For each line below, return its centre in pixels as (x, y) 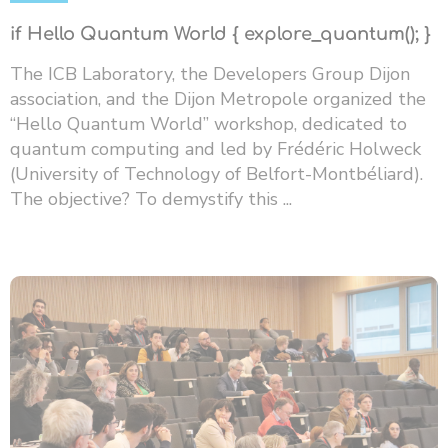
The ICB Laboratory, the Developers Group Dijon (210, 73)
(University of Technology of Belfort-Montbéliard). (216, 173)
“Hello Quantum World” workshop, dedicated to (208, 123)
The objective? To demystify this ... (151, 198)
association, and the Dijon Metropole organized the (218, 98)
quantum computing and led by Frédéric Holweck (215, 148)
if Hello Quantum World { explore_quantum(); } (220, 33)
